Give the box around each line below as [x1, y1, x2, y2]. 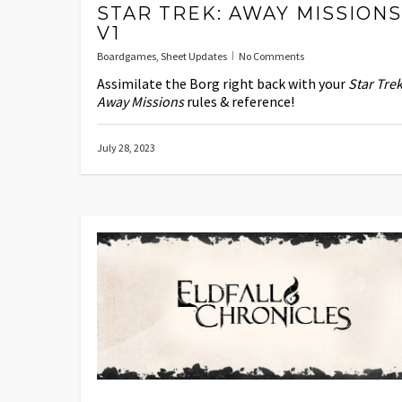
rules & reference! [184, 92, 294, 110]
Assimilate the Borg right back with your [97, 74, 348, 92]
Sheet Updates [161, 48, 227, 63]
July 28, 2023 [97, 140, 155, 154]
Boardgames [97, 48, 156, 63]
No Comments [239, 48, 304, 63]
